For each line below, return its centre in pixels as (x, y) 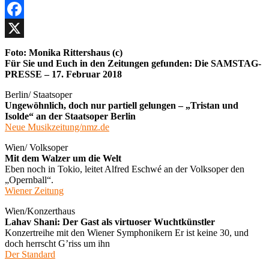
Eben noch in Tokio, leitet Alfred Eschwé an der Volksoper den (125, 169)
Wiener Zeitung (34, 190)
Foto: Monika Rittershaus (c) (64, 52)
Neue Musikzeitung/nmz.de (57, 127)
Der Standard (30, 254)
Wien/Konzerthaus (40, 211)
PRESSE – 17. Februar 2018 (63, 74)
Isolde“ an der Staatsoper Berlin (70, 116)
